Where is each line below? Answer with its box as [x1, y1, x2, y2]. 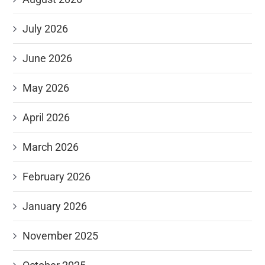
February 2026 [22, 170, 91, 183]
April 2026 [22, 111, 70, 124]
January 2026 [22, 200, 88, 212]
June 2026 [22, 52, 73, 64]
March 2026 [22, 141, 79, 153]
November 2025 [22, 230, 99, 242]
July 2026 [22, 22, 69, 35]
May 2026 [22, 82, 70, 94]
